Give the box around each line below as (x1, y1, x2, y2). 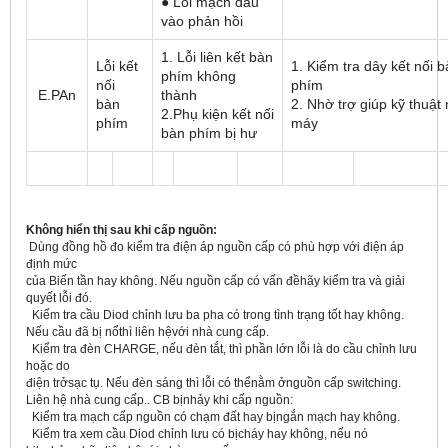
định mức (26, 257, 77, 272)
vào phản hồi (161, 13, 243, 30)
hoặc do (26, 359, 70, 374)
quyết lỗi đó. (26, 291, 92, 306)
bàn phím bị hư (161, 125, 257, 142)
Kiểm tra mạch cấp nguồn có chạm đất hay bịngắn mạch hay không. (26, 410, 400, 425)
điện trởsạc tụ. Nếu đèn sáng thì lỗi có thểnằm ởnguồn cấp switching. (26, 376, 401, 391)
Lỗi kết (96, 58, 138, 75)
